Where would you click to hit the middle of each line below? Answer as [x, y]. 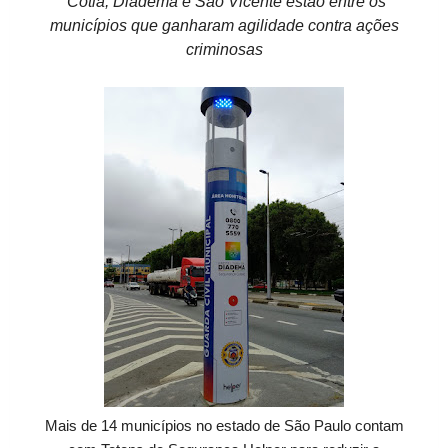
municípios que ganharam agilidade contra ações [224, 25]
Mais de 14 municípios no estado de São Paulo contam [224, 426]
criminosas [224, 49]
